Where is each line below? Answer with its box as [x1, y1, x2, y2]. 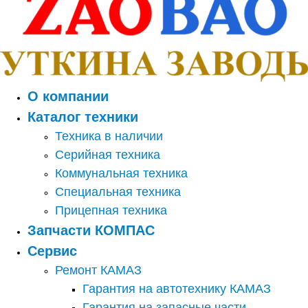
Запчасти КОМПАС [27, 223, 155, 239]
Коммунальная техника [55, 166, 188, 181]
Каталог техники [27, 109, 138, 125]
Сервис [27, 243, 77, 259]
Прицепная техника [55, 203, 167, 218]
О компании [27, 89, 109, 104]
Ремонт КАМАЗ [55, 263, 142, 278]
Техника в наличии [55, 129, 163, 144]
